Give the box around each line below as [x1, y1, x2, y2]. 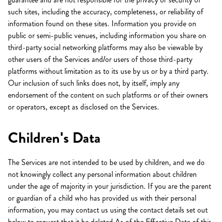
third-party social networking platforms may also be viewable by [8, 42, 203, 53]
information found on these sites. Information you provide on [8, 18, 196, 29]
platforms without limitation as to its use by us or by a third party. [8, 65, 209, 77]
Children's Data [8, 127, 101, 148]
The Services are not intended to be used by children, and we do [8, 157, 205, 168]
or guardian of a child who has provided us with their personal [8, 192, 196, 204]
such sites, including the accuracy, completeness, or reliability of [8, 6, 203, 17]
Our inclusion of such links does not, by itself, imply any [8, 77, 179, 89]
